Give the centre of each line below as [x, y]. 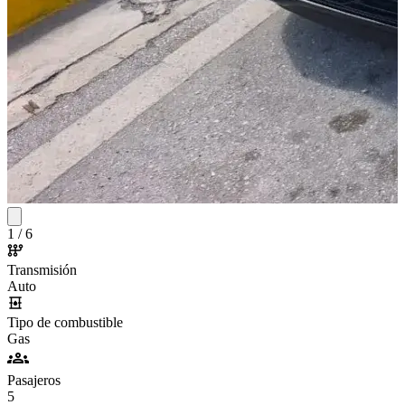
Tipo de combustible [65, 323]
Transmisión [42, 270]
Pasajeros [34, 381]
